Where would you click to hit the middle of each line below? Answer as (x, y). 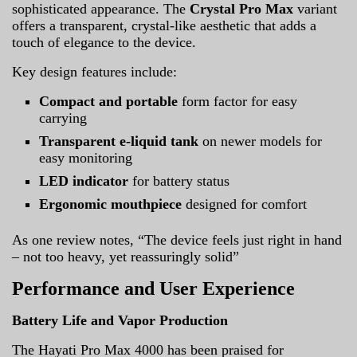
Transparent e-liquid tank (119, 141)
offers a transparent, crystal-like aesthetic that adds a (164, 25)
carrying (63, 118)
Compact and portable (109, 101)
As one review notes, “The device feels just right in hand (177, 239)
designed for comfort (245, 204)
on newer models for (261, 141)
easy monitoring (86, 157)
